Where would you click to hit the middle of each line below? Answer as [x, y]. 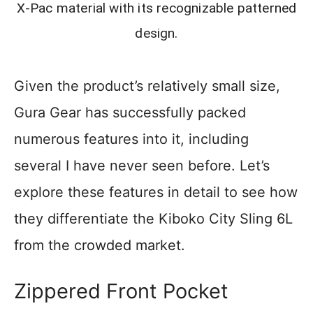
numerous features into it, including [131, 139]
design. [156, 34]
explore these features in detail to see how [156, 192]
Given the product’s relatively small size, [147, 86]
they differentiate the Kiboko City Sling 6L [153, 219]
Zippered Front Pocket [121, 291]
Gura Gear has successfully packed [130, 113]
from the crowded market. [100, 246]
